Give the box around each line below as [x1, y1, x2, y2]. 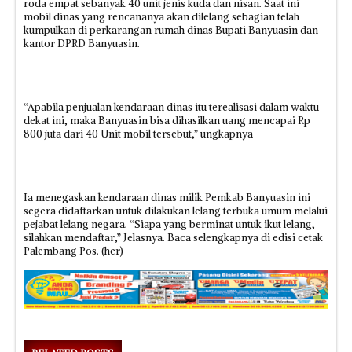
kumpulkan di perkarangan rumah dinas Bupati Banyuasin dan [24, 24, 318, 37]
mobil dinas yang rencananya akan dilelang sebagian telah [24, 10, 299, 24]
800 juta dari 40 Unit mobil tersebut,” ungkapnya [24, 127, 253, 141]
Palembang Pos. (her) [24, 244, 123, 258]
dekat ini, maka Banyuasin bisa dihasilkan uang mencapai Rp [24, 114, 310, 127]
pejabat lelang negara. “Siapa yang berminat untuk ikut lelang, [24, 218, 315, 231]
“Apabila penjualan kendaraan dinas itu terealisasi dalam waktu [24, 101, 319, 114]
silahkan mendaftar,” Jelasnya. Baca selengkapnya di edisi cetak [24, 231, 323, 244]
